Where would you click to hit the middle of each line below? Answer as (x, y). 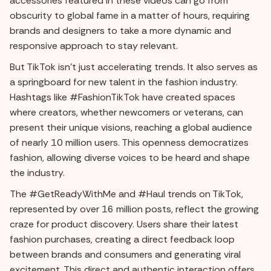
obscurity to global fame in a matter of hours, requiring (130, 15)
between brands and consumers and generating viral (125, 254)
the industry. (37, 172)
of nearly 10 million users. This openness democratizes (129, 142)
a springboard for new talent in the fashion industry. (124, 82)
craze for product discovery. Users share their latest (124, 224)
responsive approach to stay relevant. (94, 45)
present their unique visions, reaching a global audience (131, 127)
